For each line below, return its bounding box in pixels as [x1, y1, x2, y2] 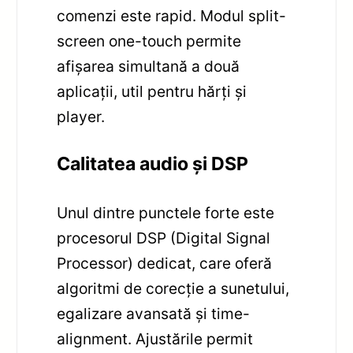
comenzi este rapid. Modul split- [57, 6, 287, 26]
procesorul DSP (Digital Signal [57, 228, 271, 247]
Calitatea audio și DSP [57, 152, 249, 175]
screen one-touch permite [57, 32, 242, 51]
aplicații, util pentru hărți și [57, 82, 247, 102]
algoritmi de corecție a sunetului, [57, 278, 290, 298]
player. [57, 107, 106, 127]
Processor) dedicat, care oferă [57, 253, 273, 273]
